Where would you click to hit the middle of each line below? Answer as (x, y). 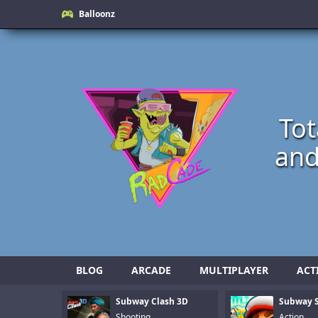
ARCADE (151, 270)
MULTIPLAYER (234, 270)
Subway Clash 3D (152, 301)
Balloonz (97, 14)
